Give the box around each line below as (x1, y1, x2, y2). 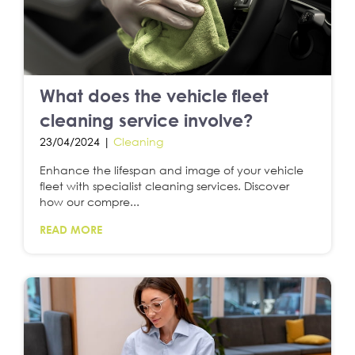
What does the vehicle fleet (40, 84, 269, 106)
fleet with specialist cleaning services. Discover (40, 178, 289, 193)
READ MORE (40, 222, 102, 236)
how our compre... (40, 194, 139, 208)
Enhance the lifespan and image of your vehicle (40, 162, 303, 177)
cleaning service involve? (40, 109, 253, 131)
